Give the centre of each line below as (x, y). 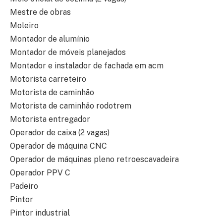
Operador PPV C (40, 173)
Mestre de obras (40, 12)
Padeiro (24, 186)
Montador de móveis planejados (68, 53)
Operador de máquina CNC (58, 146)
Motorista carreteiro (48, 79)
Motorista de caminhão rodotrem (71, 106)
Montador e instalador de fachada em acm (87, 66)
